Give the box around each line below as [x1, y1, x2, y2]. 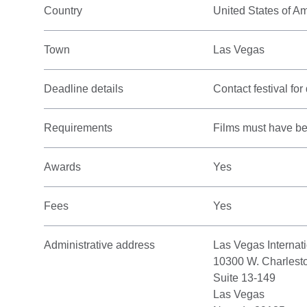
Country [44, 5, 82, 16]
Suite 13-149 [213, 272, 276, 284]
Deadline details [44, 83, 123, 95]
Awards [44, 161, 81, 173]
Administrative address [44, 239, 155, 251]
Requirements [44, 122, 112, 134]
